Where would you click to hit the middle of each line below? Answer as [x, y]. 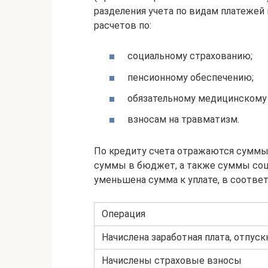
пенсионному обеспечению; [191, 77]
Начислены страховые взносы [172, 260]
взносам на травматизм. [183, 119]
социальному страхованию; [190, 56]
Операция [124, 214]
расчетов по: [123, 26]
